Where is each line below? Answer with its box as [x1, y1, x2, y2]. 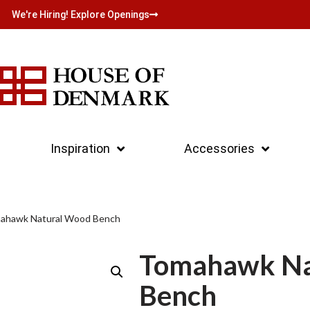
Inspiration [51, 141, 110, 156]
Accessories [184, 141, 255, 156]
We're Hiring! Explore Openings [11, 9, 149, 20]
